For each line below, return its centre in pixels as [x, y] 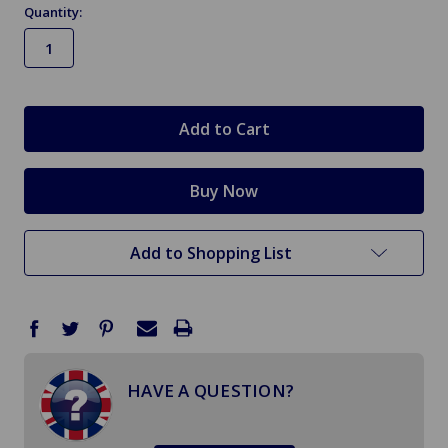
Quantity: [53, 12]
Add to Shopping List [211, 253]
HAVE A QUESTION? [210, 391]
